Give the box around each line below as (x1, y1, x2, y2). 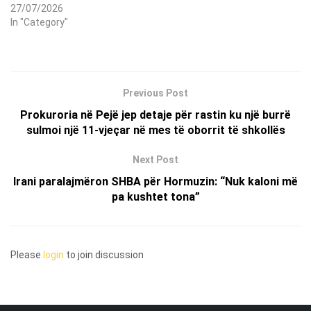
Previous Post (123, 87, 188, 99)
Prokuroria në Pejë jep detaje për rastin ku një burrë (20, 108, 291, 121)
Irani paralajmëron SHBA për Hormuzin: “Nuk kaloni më (13, 174, 298, 188)
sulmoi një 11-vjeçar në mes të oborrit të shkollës (26, 123, 285, 137)
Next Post (133, 153, 178, 165)
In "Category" (10, 16, 68, 28)
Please (10, 249, 43, 260)
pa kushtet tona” (111, 190, 200, 203)
